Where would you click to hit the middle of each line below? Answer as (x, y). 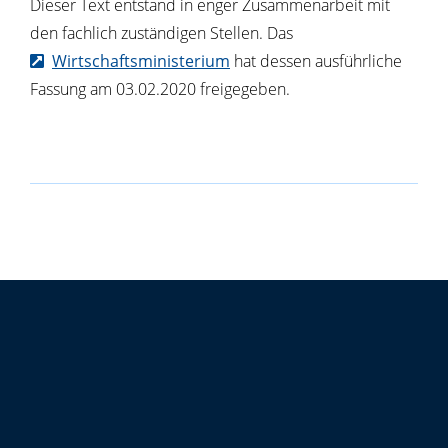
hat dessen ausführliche (316, 61)
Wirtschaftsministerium (141, 61)
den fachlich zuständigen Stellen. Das (161, 33)
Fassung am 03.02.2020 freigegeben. (160, 89)
